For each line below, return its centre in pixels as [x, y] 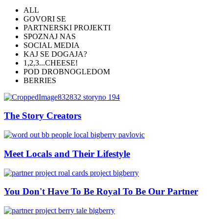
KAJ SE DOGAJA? [55, 54]
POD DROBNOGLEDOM [67, 71]
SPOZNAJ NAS [50, 36]
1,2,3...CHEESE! [51, 63]
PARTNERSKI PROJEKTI [67, 27]
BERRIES [40, 80]
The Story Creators [43, 116]
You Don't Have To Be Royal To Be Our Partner [101, 192]
